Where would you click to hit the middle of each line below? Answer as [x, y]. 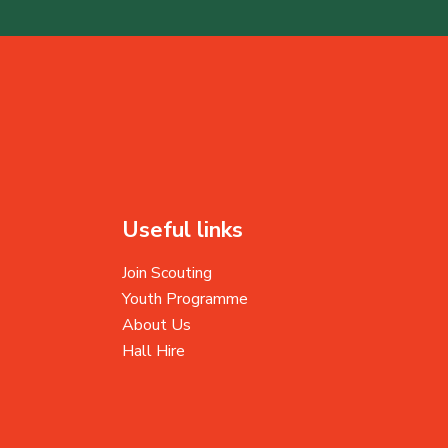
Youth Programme [185, 299]
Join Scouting [167, 273]
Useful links [182, 230]
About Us [156, 325]
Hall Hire [153, 351]
